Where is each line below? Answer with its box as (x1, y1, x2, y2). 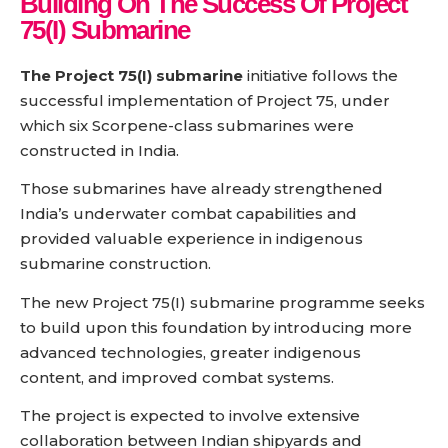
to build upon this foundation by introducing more (20, 317, 412, 337)
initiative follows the (247, 65, 398, 85)
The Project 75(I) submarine (20, 65, 247, 85)
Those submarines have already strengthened (20, 179, 383, 199)
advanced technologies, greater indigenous (20, 342, 361, 362)
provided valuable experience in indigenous (20, 229, 363, 249)
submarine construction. (20, 254, 211, 274)
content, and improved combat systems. (20, 367, 334, 387)
